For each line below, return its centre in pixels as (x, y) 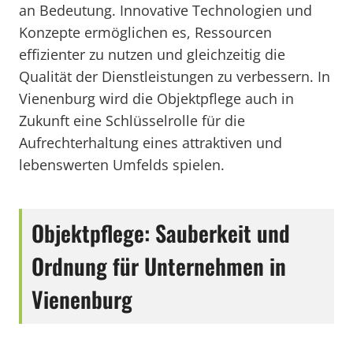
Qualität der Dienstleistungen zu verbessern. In (175, 76)
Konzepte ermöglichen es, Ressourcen (145, 32)
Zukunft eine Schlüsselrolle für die (132, 121)
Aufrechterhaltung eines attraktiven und (150, 143)
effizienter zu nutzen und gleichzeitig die (152, 54)
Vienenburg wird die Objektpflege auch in (156, 98)
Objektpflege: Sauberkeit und (161, 233)
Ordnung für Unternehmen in (159, 266)
